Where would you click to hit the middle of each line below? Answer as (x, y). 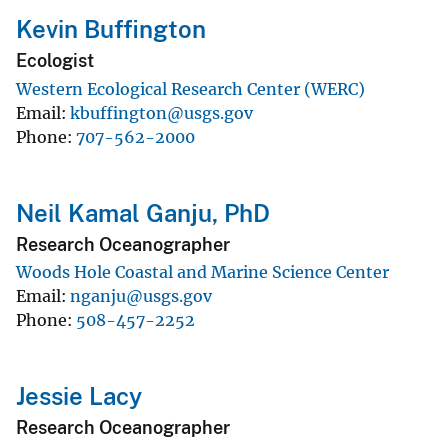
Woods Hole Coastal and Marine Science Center (202, 272)
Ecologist (55, 61)
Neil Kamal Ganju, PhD (143, 212)
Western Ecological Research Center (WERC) (190, 88)
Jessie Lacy (79, 396)
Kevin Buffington (111, 29)
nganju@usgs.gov (141, 296)
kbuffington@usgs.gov (161, 112)
